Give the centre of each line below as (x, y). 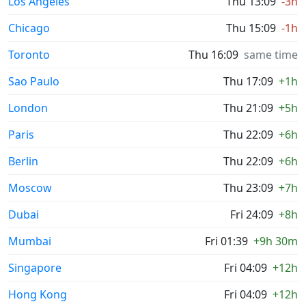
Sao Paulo (34, 81)
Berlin (23, 161)
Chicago (29, 28)
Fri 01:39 (226, 241)
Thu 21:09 (248, 108)
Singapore (35, 268)
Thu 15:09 (251, 28)
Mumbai (30, 241)
